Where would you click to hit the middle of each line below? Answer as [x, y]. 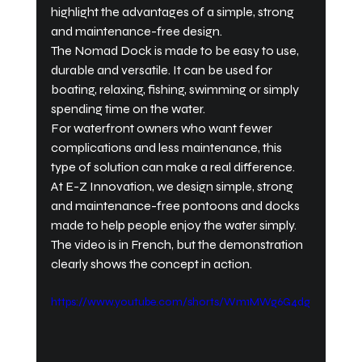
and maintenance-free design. [136, 31]
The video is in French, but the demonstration [178, 244]
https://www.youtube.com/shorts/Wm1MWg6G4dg [180, 301]
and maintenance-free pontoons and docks [176, 205]
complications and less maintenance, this [167, 147]
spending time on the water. [128, 108]
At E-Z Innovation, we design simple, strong [173, 186]
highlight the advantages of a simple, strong [173, 11]
